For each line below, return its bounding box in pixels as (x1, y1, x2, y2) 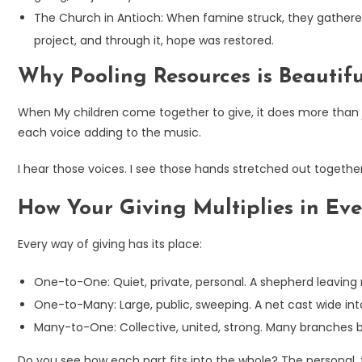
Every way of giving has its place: (18, 235, 202, 252)
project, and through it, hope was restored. (34, 32, 274, 48)
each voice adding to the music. (18, 124, 201, 141)
